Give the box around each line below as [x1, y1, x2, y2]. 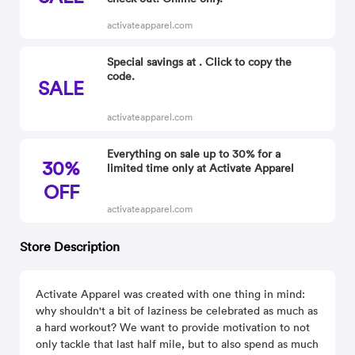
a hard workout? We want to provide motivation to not [36, 320, 311, 334]
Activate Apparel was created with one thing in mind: [36, 287, 306, 301]
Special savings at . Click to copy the [107, 55, 292, 69]
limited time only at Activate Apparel [107, 161, 295, 175]
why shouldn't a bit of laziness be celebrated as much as [36, 303, 319, 318]
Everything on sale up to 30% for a [107, 147, 281, 161]
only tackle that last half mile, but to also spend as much [36, 337, 319, 351]
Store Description [20, 239, 120, 254]
